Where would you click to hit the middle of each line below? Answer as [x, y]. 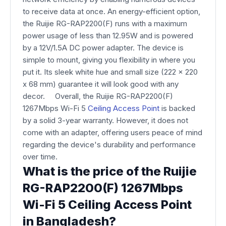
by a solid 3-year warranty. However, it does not [105, 120]
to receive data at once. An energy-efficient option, [111, 11]
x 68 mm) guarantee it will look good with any [101, 84]
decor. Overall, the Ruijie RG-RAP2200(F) [98, 96]
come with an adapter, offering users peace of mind [112, 132]
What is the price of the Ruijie [110, 171]
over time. [42, 157]
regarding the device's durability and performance [109, 145]
